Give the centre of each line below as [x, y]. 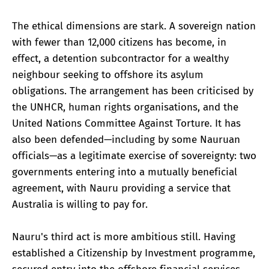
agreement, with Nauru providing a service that [121, 188]
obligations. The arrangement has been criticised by [133, 91]
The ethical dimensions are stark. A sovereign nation [134, 26]
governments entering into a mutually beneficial [125, 172]
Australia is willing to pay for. [80, 204]
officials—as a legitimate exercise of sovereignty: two [134, 156]
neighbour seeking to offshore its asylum [108, 74]
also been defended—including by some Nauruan [126, 139]
